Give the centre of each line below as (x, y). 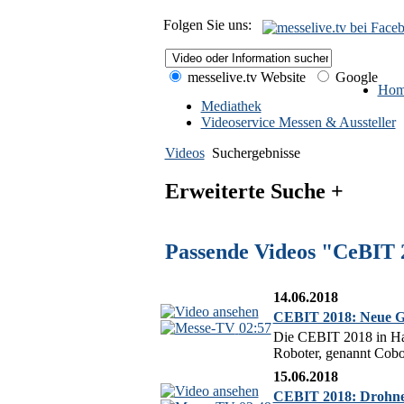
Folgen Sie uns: (211, 25)
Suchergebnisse (256, 153)
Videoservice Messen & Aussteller (298, 122)
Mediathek (231, 106)
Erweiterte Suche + (254, 191)
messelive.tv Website (244, 77)
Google (354, 77)
